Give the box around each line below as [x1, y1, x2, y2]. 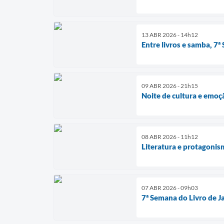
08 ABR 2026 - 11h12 [141, 133, 198, 141]
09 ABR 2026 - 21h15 [141, 82, 198, 90]
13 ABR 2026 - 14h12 [141, 31, 198, 39]
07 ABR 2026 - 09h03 [141, 184, 198, 192]
